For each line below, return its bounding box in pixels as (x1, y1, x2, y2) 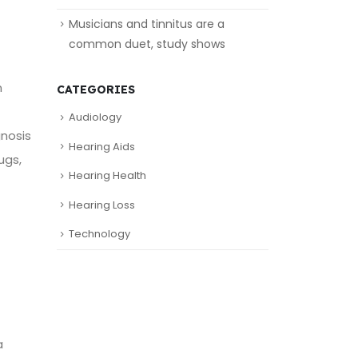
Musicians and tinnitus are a (69, 16, 225, 33)
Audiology (69, 109, 121, 125)
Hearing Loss (69, 197, 135, 213)
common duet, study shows (69, 36, 225, 53)
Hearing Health (69, 168, 146, 184)
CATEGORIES (57, 82, 135, 97)
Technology (69, 226, 130, 242)
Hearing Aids (69, 138, 135, 154)
